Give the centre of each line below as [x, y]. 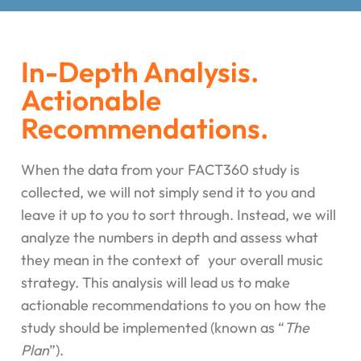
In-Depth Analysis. [140, 71]
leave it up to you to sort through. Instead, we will [178, 214]
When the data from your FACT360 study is [160, 169]
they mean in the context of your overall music [172, 259]
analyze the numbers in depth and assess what [170, 237]
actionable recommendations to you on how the [174, 305]
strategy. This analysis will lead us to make [156, 282]
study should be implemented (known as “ [153, 327]
